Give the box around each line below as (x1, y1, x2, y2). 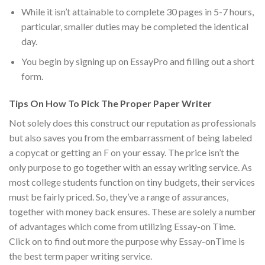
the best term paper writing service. (9, 250, 152, 261)
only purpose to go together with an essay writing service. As (9, 161, 252, 173)
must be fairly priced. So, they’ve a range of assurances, (9, 190, 228, 202)
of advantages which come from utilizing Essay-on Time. (9, 220, 235, 232)
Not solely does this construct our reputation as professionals (9, 117, 256, 128)
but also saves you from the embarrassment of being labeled (9, 131, 252, 143)
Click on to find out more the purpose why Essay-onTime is (9, 235, 245, 247)
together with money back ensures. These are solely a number (9, 205, 256, 217)
